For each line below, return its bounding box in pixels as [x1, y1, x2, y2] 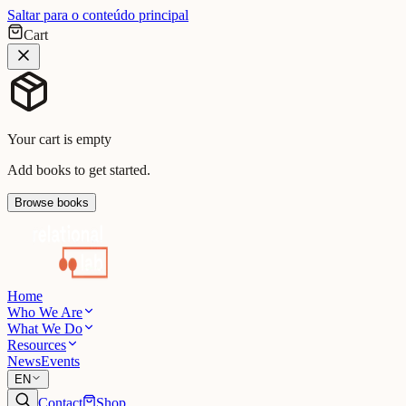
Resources [7, 337, 66, 353]
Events [41, 353, 80, 369]
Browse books [14, 196, 89, 209]
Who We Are [7, 304, 82, 320]
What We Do [7, 321, 82, 336]
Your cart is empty [7, 131, 111, 147]
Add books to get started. [7, 162, 150, 178]
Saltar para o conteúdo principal [7, 7, 188, 23]
